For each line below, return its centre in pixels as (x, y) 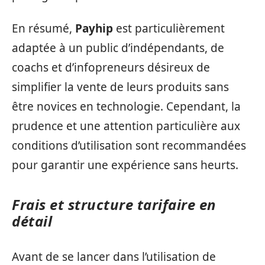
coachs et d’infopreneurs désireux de (111, 67)
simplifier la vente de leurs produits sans (120, 87)
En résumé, (43, 28)
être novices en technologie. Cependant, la (126, 106)
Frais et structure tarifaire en (114, 204)
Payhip (94, 28)
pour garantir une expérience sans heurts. (125, 165)
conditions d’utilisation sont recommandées (129, 145)
